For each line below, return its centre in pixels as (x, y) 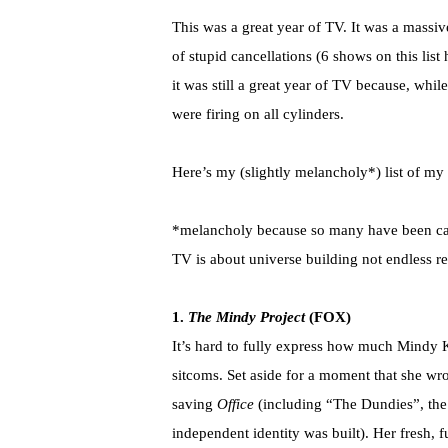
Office (233, 404)
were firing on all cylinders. (258, 114)
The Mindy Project (246, 317)
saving (192, 404)
